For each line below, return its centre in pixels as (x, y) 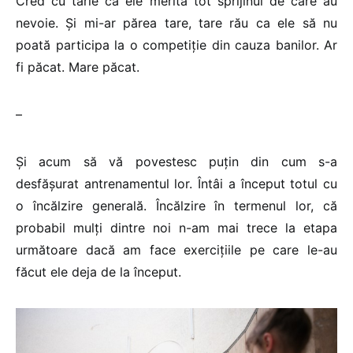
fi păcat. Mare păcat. (78, 67)
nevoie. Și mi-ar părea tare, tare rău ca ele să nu (176, 23)
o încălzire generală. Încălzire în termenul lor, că (176, 206)
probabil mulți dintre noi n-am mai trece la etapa (176, 228)
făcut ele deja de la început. (98, 272)
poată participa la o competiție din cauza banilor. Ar (176, 45)
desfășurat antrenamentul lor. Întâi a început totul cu (176, 184)
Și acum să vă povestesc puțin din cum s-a (176, 162)
